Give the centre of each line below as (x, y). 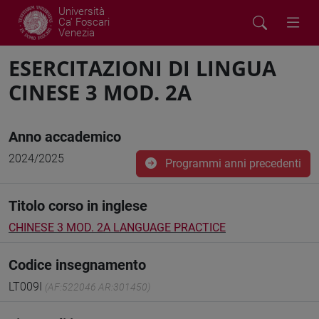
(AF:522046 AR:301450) (98, 287)
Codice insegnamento (77, 265)
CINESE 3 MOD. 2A (100, 92)
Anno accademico (65, 137)
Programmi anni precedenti (232, 163)
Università (82, 11)
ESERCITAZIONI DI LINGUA (142, 68)
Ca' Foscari (84, 22)
